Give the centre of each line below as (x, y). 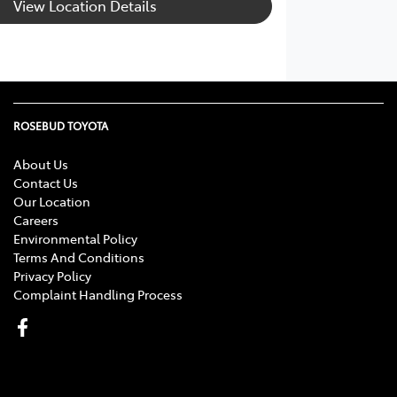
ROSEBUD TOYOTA (61, 125)
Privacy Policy (52, 275)
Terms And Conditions (79, 257)
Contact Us (46, 182)
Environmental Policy (75, 238)
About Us (41, 163)
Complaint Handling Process (98, 294)
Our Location (52, 201)
